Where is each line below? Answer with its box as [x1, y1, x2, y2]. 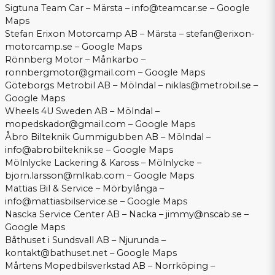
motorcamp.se [5, 41, 72, 53]
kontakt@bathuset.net [5, 247, 107, 259]
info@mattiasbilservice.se [5, 196, 118, 207]
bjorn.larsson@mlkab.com [5, 170, 125, 182]
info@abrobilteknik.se [5, 144, 104, 156]
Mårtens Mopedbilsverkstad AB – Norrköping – [5, 260, 215, 272]
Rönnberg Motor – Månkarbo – [5, 54, 145, 66]
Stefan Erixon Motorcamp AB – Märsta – [5, 28, 186, 40]
